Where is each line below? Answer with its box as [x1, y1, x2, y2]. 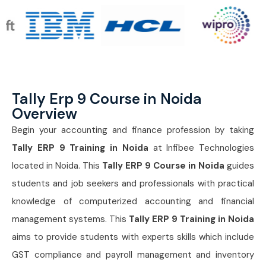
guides [224, 160, 254, 172]
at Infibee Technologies [148, 142, 254, 154]
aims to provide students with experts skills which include [12, 231, 254, 243]
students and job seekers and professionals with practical [12, 178, 254, 190]
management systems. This [12, 213, 129, 226]
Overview [12, 104, 77, 124]
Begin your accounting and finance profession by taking [12, 124, 254, 137]
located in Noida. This [12, 160, 102, 172]
